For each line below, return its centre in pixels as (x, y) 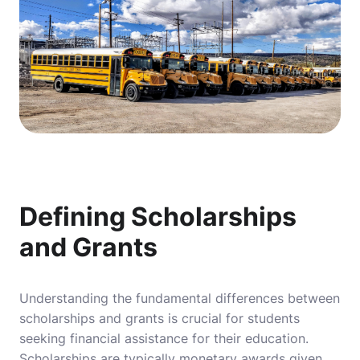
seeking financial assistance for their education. (164, 339)
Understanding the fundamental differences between (180, 299)
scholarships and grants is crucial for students (160, 319)
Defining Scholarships (158, 217)
